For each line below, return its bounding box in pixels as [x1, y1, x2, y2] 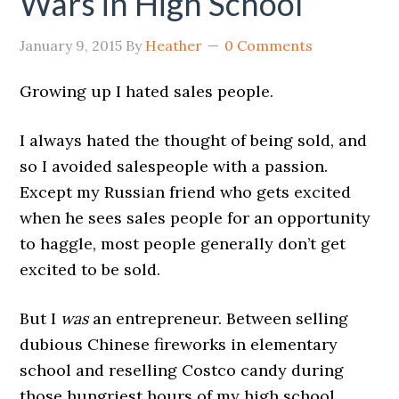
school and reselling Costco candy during [20, 360, 345, 380]
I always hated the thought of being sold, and [20, 130, 368, 151]
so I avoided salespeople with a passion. [20, 156, 333, 176]
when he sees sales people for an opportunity [20, 208, 371, 228]
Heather [145, 37, 203, 54]
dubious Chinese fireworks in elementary [20, 334, 338, 354]
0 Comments [224, 37, 313, 54]
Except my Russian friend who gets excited [20, 182, 352, 202]
